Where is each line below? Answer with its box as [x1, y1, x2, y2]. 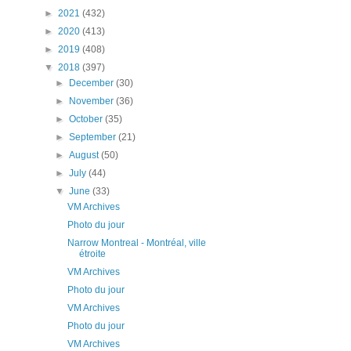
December [69, 77, 117, 89]
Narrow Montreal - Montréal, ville [67, 237, 206, 248]
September [69, 131, 119, 143]
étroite [78, 248, 106, 259]
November [69, 95, 117, 107]
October [69, 113, 106, 125]
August [69, 149, 102, 161]
